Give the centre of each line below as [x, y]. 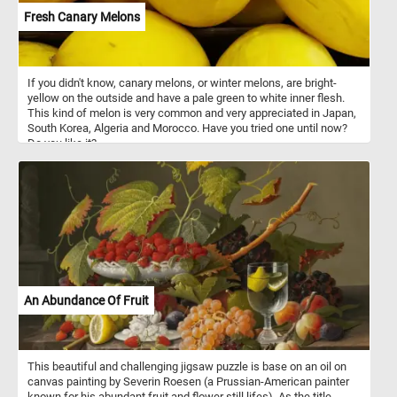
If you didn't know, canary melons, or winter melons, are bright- [182, 82]
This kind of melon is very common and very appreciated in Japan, [192, 113]
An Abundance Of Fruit [86, 300]
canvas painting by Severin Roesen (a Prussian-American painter [188, 381]
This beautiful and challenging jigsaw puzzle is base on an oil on [187, 366]
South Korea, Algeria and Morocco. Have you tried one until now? [187, 128]
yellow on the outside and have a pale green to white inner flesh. [186, 97]
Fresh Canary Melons [82, 16]
